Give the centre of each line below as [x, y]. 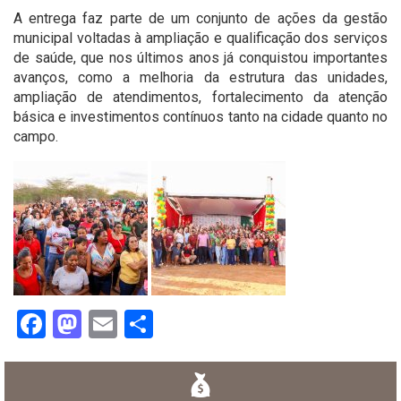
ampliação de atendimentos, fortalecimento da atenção [200, 98]
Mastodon [145, 324]
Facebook [105, 324]
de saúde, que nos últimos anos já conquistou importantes [200, 58]
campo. [36, 137]
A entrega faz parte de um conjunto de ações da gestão [200, 19]
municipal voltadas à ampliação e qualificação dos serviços [200, 38]
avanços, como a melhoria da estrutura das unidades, [200, 78]
